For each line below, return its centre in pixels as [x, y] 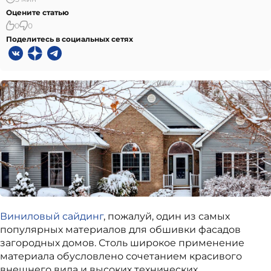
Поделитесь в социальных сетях [70, 39]
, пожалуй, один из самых [167, 217]
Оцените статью [38, 12]
